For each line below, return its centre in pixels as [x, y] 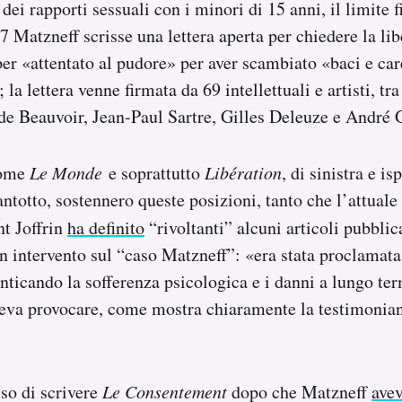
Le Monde [69, 172]
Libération [243, 172]
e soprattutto [157, 172]
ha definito [106, 227]
